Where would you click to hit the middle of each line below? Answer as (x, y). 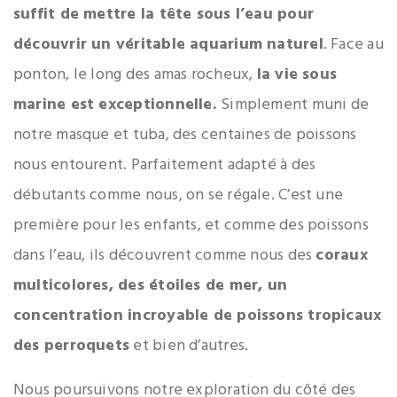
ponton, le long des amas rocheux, (135, 74)
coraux (342, 255)
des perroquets (72, 346)
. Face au (353, 44)
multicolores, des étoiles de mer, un (151, 285)
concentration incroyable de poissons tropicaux (198, 315)
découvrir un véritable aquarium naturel (168, 44)
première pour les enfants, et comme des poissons (191, 225)
